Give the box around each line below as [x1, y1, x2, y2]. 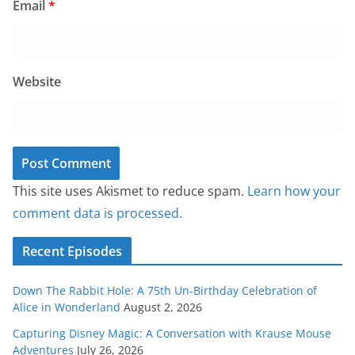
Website [13, 73, 61, 91]
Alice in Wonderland [13, 300, 120, 315]
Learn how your [247, 182, 341, 200]
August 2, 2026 [124, 300, 202, 315]
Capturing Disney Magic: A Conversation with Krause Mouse [13, 326, 331, 342]
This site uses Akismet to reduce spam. [13, 182, 247, 200]
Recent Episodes [22, 242, 123, 261]
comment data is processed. [13, 204, 182, 223]
